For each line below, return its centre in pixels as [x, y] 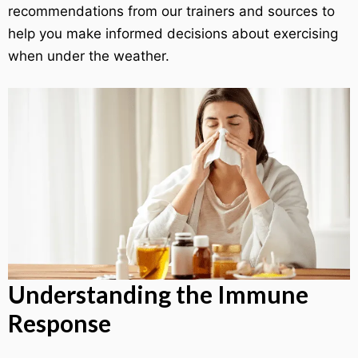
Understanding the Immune [158, 294]
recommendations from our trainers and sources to [171, 11]
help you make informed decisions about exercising [173, 34]
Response [60, 323]
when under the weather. [89, 56]
